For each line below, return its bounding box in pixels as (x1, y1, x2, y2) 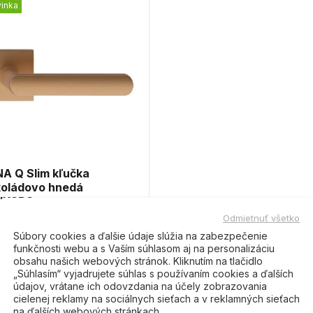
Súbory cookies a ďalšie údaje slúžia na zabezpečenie (13, 229, 268, 241)
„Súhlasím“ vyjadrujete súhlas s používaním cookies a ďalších (13, 267, 293, 279)
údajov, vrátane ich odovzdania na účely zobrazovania (13, 279, 267, 291)
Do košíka (75, 226, 123, 238)
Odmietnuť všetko (223, 212, 300, 223)
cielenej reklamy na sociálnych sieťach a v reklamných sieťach (13, 292, 300, 304)
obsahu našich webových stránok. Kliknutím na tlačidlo (13, 254, 263, 266)
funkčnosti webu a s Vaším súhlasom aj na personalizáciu (13, 242, 275, 254)
